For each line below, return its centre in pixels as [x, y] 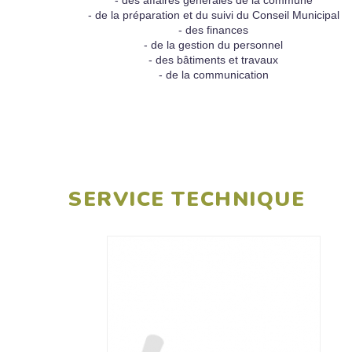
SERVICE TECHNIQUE [187, 199]
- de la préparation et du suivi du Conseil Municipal [213, 15]
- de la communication [213, 75]
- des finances [214, 30]
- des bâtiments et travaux [214, 60]
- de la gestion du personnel [214, 45]
